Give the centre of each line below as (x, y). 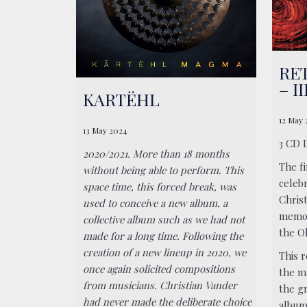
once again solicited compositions (159, 269)
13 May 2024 (106, 131)
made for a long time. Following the (163, 236)
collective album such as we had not (164, 220)
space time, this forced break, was (160, 187)
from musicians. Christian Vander (160, 285)
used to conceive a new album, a (156, 203)
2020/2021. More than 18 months (157, 154)
